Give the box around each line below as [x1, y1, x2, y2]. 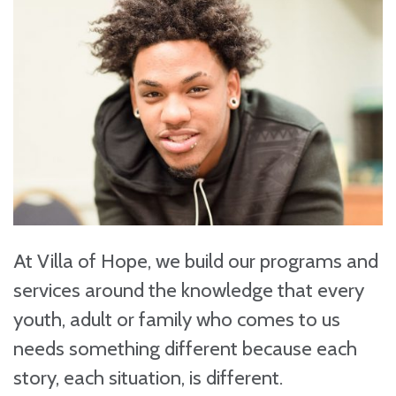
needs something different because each [13, 335, 357, 361]
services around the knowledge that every [13, 277, 364, 302]
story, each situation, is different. [13, 364, 283, 390]
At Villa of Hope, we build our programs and [13, 247, 378, 273]
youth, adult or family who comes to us [13, 306, 340, 331]
